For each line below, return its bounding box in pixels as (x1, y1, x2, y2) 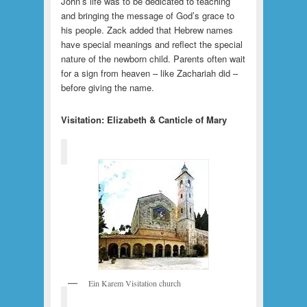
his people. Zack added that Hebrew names (60, 23, 233, 37)
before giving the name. (60, 81, 154, 95)
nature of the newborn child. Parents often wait (60, 52, 245, 66)
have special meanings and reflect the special (60, 38, 243, 51)
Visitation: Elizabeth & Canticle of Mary (60, 113, 227, 127)
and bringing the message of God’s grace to (60, 9, 234, 23)
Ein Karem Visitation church (88, 278, 181, 289)
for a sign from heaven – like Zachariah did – (60, 66, 238, 80)
